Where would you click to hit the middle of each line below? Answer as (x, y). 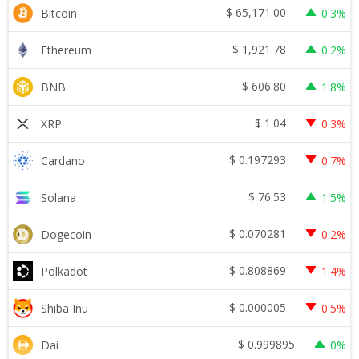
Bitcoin (59, 13)
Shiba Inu (65, 308)
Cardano (63, 160)
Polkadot (64, 271)
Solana (58, 197)
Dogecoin (66, 234)
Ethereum (66, 50)
